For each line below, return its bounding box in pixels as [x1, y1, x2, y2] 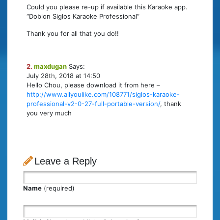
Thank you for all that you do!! [27, 29, 119, 38]
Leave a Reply [34, 156, 97, 167]
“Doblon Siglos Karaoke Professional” [27, 12, 139, 21]
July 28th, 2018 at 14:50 [27, 72, 100, 80]
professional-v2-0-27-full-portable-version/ [27, 100, 160, 108]
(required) [42, 184, 75, 192]
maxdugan [34, 62, 67, 71]
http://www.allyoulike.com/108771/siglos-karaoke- [27, 90, 180, 99]
